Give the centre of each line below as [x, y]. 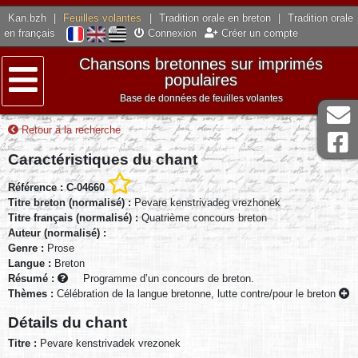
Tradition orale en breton [215, 18]
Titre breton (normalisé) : [71, 202]
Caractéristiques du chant [103, 159]
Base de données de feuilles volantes [201, 99]
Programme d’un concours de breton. [169, 278]
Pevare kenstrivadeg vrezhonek [207, 202]
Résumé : [33, 278]
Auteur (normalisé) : [57, 233]
